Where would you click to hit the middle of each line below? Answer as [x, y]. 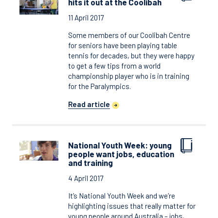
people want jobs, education [121, 154]
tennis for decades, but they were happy [131, 55]
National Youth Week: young [120, 145]
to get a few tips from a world [114, 66]
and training [91, 163]
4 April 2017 [86, 178]
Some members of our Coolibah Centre [129, 35]
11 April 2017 [86, 18]
